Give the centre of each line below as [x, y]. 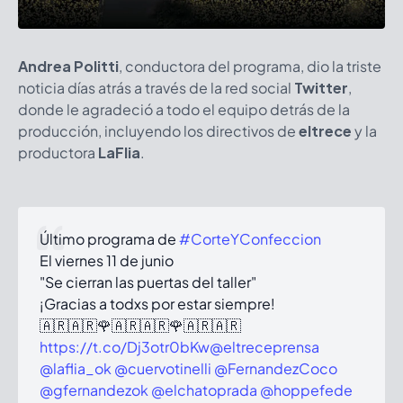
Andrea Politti [68, 67]
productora [58, 153]
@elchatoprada [204, 390]
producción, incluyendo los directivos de [158, 131]
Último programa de [109, 239]
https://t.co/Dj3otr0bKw [125, 347]
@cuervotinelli [163, 369]
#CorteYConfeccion [250, 239]
